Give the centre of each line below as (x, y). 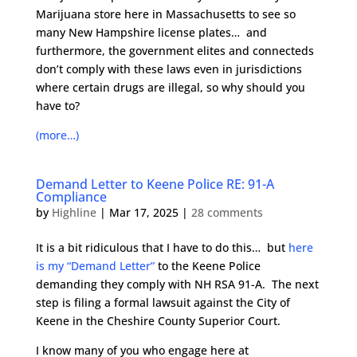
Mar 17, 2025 (143, 212)
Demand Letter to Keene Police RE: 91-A (155, 184)
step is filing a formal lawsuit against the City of (163, 302)
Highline (74, 212)
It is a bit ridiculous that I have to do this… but (162, 247)
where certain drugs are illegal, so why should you (170, 87)
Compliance (71, 197)
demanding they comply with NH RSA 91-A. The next (177, 284)
